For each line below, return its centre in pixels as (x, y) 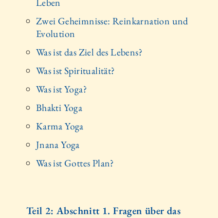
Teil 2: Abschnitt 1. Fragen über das (103, 210)
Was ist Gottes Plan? (75, 163)
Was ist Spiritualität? (75, 70)
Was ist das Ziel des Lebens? (89, 52)
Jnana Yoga (58, 144)
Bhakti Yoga (59, 107)
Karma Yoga (60, 126)
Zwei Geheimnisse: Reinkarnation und (112, 21)
